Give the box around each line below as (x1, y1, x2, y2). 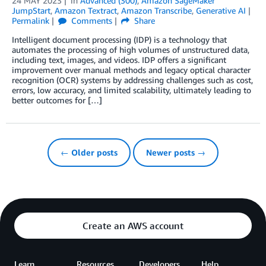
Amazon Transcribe (121, 5, 192, 16)
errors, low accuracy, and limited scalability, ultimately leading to (12, 85, 251, 96)
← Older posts (61, 147, 118, 158)
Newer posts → (146, 147, 205, 158)
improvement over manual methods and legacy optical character (12, 65, 251, 75)
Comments (68, 15, 112, 26)
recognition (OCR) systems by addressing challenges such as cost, (12, 75, 253, 85)
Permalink (12, 15, 49, 26)
